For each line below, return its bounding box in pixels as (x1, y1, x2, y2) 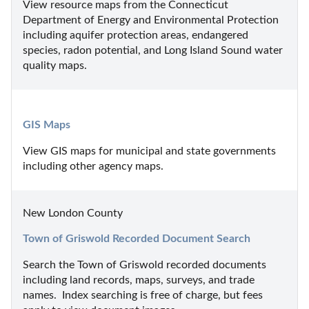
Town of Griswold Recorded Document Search (23, 232, 250, 244)
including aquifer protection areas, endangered (23, 29, 248, 41)
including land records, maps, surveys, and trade (23, 274, 255, 286)
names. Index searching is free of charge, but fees (23, 289, 263, 301)
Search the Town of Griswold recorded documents (23, 259, 266, 270)
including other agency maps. (23, 160, 163, 172)
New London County (23, 207, 123, 219)
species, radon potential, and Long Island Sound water (23, 44, 283, 56)
